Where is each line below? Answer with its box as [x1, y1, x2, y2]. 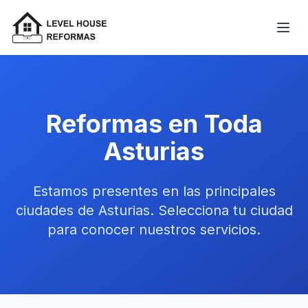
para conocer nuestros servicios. [47, 221, 261, 238]
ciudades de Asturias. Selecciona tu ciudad [15, 202, 293, 219]
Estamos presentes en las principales [32, 183, 276, 199]
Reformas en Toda [45, 109, 263, 139]
